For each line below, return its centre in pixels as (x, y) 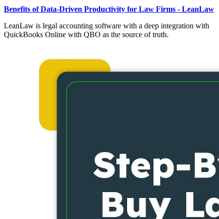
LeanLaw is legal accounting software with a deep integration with (107, 26)
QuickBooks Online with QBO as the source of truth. (86, 35)
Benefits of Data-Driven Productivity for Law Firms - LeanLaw (109, 9)
